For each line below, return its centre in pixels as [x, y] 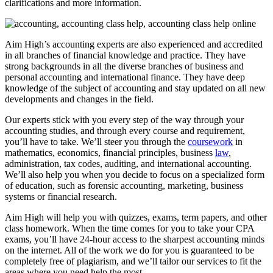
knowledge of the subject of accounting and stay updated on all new [135, 88]
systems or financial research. [61, 197]
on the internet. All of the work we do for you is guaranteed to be [129, 250]
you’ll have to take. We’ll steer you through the [96, 142]
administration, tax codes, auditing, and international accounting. [128, 164]
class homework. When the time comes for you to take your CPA [129, 229]
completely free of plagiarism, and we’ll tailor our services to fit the [133, 261]
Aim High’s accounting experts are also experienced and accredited [134, 44]
